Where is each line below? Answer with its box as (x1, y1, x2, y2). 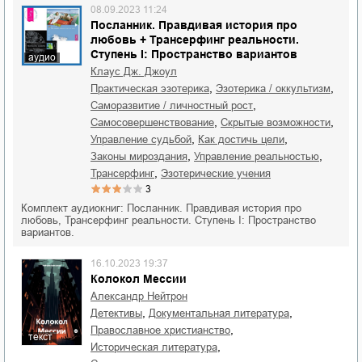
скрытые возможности (228, 116, 330, 128)
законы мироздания (97, 150, 187, 162)
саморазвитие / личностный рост (98, 99, 253, 112)
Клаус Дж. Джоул (97, 65, 177, 78)
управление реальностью (200, 150, 319, 162)
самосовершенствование (98, 116, 214, 128)
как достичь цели (204, 133, 284, 145)
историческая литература (98, 341, 217, 353)
